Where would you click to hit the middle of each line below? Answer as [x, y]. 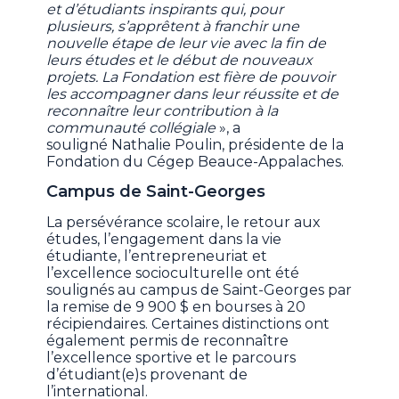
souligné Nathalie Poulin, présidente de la [195, 144]
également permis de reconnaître [168, 340]
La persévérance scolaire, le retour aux [184, 222]
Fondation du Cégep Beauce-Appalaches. [195, 161]
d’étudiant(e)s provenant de [147, 374]
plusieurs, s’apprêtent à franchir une [173, 26]
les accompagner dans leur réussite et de [193, 94]
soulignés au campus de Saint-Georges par [199, 289]
